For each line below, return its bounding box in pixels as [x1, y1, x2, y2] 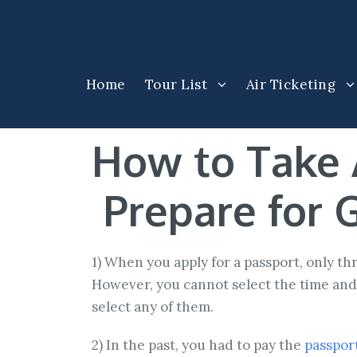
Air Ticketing [245, 76, 336, 94]
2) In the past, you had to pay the [92, 336, 304, 355]
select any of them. [92, 298, 214, 316]
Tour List [144, 76, 208, 94]
